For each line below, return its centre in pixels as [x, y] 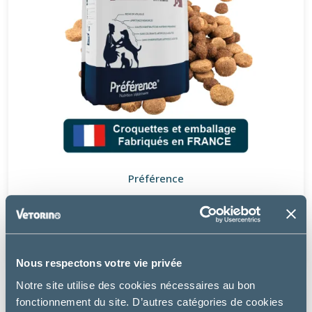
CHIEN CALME [156, 204]
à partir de [156, 234]
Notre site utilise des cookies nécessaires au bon [136, 285]
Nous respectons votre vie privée [99, 263]
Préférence [156, 178]
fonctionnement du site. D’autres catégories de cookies [150, 302]
